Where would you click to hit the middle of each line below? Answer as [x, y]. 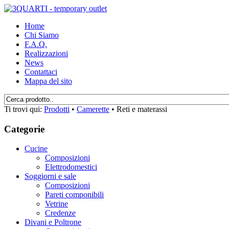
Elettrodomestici [71, 167]
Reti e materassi [142, 109]
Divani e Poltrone [53, 222]
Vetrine [56, 204]
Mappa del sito [48, 81]
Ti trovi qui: [24, 109]
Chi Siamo [42, 35]
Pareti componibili [74, 195]
